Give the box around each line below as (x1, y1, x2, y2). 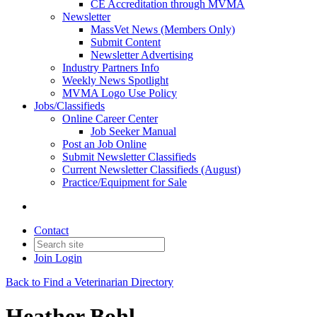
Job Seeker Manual (91, 125, 176, 137)
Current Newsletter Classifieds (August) (62, 163, 241, 175)
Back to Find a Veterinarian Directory (6, 276, 173, 288)
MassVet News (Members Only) (91, 23, 235, 35)
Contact (34, 224, 69, 236)
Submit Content (91, 36, 161, 48)
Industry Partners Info (62, 62, 159, 74)
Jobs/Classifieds (34, 100, 105, 112)
